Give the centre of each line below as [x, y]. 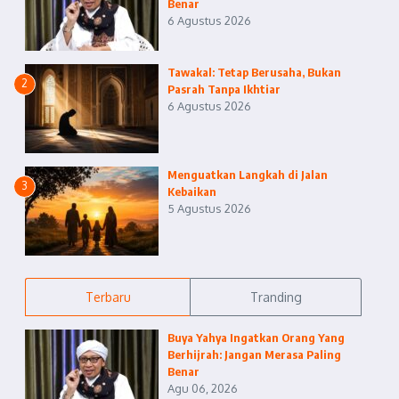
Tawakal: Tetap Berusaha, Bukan [254, 72]
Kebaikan [192, 191]
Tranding [276, 297]
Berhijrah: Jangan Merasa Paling [254, 354]
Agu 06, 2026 [203, 388]
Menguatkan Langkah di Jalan [248, 175]
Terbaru [108, 297]
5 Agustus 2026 [209, 208]
